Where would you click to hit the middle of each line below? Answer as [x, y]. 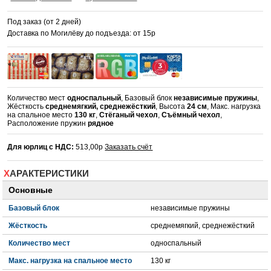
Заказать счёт [129, 147]
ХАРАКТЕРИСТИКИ [50, 174]
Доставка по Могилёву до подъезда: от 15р [82, 33]
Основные [31, 191]
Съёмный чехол [191, 115]
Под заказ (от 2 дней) [44, 21]
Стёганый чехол [129, 115]
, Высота [171, 107]
